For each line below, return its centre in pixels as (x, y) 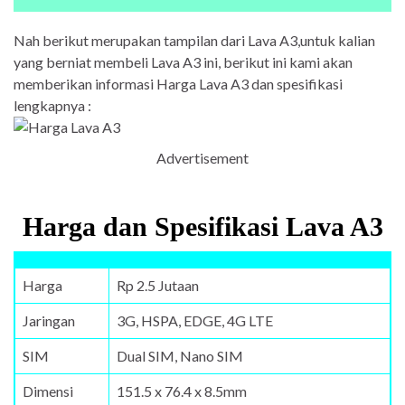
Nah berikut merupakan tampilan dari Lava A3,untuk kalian (194, 41)
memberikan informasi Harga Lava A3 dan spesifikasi (178, 84)
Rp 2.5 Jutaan (158, 286)
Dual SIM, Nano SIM (180, 356)
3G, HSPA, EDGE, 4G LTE (195, 321)
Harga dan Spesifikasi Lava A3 (202, 227)
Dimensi (48, 391)
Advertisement (202, 158)
